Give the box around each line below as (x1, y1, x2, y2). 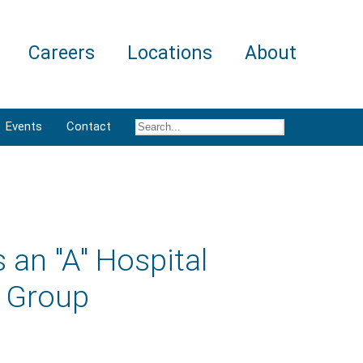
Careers (28, 42, 95, 64)
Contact (66, 119, 111, 134)
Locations (127, 42, 212, 64)
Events (6, 119, 42, 134)
